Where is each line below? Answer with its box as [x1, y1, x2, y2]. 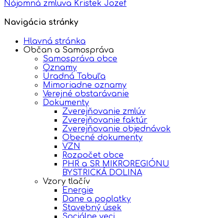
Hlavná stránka [23, 37, 86, 46]
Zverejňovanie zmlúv [62, 107, 145, 116]
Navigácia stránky [4, 18, 78, 27]
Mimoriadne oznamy [43, 81, 127, 90]
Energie [62, 186, 93, 195]
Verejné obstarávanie [43, 90, 129, 99]
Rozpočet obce [62, 151, 124, 160]
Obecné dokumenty [62, 133, 143, 143]
